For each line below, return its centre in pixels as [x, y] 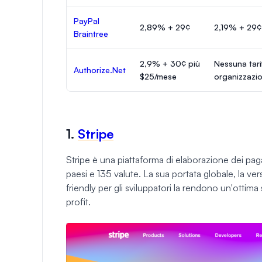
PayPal [87, 20]
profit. [78, 201]
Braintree [91, 33]
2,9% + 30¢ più [170, 63]
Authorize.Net [100, 70]
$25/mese [158, 76]
